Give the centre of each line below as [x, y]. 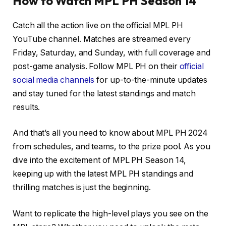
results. [26, 107]
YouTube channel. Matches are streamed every [102, 39]
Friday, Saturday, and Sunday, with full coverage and [111, 52]
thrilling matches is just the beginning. [82, 188]
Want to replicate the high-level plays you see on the [110, 213]
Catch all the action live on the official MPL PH [98, 25]
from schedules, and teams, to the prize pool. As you [111, 147]
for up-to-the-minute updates [151, 80]
